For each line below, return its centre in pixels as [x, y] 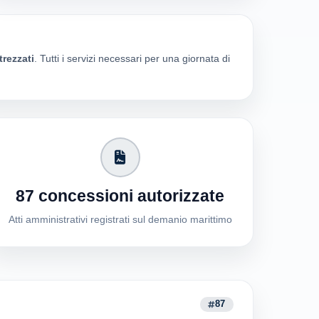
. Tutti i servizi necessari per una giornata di [132, 59]
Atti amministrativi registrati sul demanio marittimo [120, 220]
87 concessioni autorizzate [120, 197]
